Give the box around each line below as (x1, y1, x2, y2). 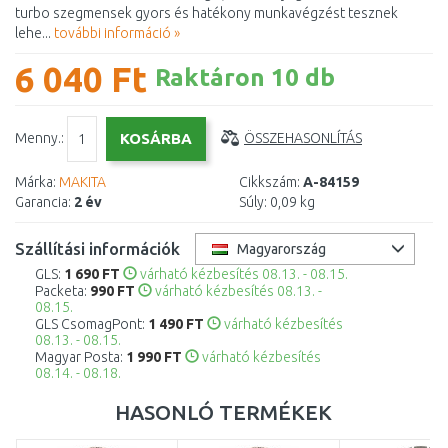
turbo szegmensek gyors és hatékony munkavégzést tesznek (15, 5, 398, 21)
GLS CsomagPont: (35, 316, 148, 332)
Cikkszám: (239, 174, 300, 190)
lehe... (15, 25, 54, 41)
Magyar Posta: (35, 349, 126, 365)
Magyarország (237, 241, 326, 257)
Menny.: (15, 129, 67, 146)
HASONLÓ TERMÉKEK (114, 400, 332, 424)
